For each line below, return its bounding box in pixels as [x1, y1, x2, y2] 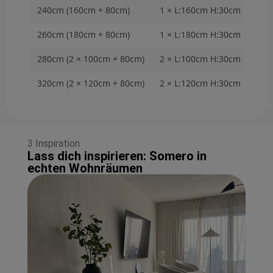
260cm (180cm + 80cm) [37, 29, 130, 41]
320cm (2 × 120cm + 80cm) [37, 77, 144, 90]
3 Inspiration [27, 138, 80, 150]
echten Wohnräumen [27, 161, 143, 176]
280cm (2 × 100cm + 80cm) [37, 53, 144, 65]
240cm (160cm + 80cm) [37, 4, 130, 16]
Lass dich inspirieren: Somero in [27, 149, 207, 164]
